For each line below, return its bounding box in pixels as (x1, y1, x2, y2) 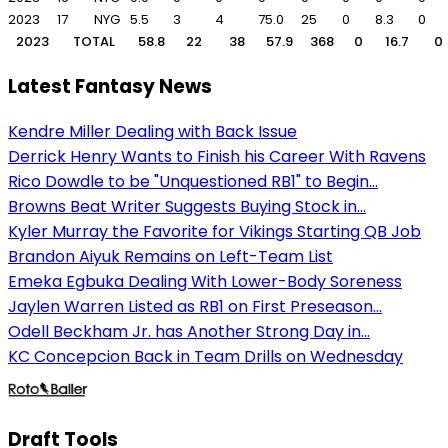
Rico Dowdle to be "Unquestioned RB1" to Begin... (8, 170, 378, 194)
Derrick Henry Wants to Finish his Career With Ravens (8, 145, 426, 169)
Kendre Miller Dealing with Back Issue (8, 120, 297, 144)
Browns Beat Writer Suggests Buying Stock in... (8, 195, 366, 219)
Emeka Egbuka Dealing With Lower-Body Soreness (8, 270, 402, 294)
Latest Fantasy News (8, 72, 212, 100)
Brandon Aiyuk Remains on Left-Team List (8, 245, 333, 269)
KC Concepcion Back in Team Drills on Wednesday (8, 345, 403, 369)
